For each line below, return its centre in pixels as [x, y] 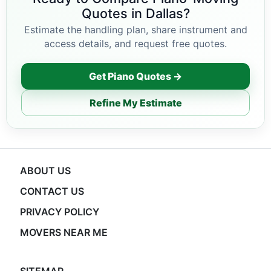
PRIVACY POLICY [59, 212]
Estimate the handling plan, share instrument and [135, 30]
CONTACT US [52, 191]
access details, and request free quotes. [135, 44]
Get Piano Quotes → [135, 76]
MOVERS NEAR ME [64, 232]
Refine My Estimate [135, 103]
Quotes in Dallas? [135, 13]
